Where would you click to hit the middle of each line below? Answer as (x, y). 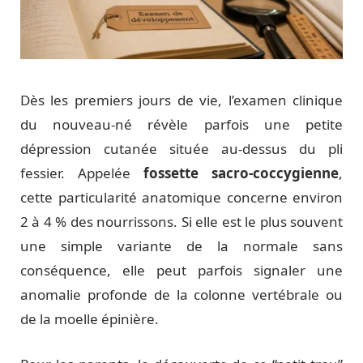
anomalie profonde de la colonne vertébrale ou (181, 295)
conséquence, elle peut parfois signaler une (181, 271)
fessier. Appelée (82, 173)
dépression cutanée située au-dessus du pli (181, 149)
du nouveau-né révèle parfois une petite (181, 125)
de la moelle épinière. (90, 319)
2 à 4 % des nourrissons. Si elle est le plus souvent (181, 222)
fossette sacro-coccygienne (241, 173)
